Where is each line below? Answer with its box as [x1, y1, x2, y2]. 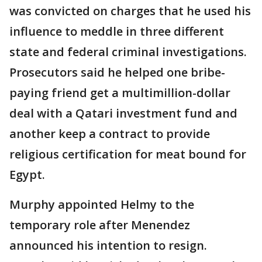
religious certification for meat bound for [9, 146, 246, 163]
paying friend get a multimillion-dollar [9, 85, 230, 101]
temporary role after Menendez [9, 217, 190, 233]
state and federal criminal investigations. [9, 44, 247, 60]
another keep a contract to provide [9, 126, 210, 142]
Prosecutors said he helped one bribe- [9, 64, 225, 81]
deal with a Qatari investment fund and [9, 105, 237, 122]
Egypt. [9, 167, 45, 183]
